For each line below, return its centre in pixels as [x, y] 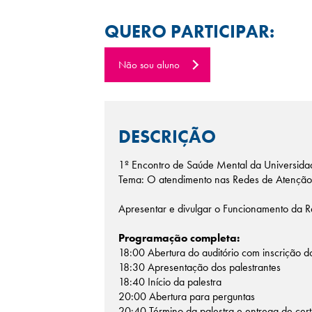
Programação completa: [179, 238]
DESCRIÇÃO [167, 136]
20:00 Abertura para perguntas [187, 296]
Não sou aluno [149, 65]
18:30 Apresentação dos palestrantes [200, 267]
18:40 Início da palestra [170, 282]
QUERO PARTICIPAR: [189, 31]
